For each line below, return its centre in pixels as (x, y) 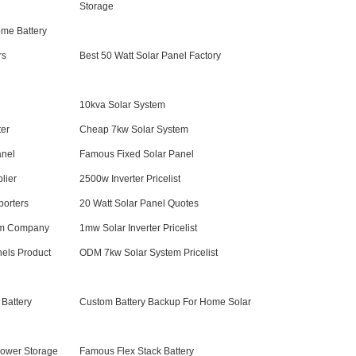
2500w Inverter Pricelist (130, 179)
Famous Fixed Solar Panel (137, 154)
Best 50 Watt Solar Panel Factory (150, 56)
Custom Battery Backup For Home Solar (165, 302)
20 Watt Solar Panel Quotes (139, 203)
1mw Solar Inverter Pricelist (138, 228)
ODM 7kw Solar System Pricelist (149, 253)
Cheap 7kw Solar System (134, 130)
